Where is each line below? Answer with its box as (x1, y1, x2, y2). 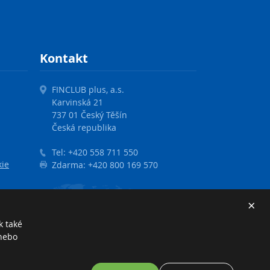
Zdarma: (52, 159, 86, 171)
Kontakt (40, 50, 88, 66)
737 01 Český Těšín (52, 109, 127, 121)
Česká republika (52, 122, 116, 133)
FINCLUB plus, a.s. (52, 84, 124, 95)
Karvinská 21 (52, 96, 103, 108)
